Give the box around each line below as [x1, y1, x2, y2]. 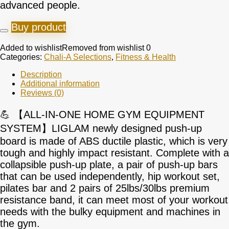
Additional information [20, 79, 100, 88]
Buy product [11, 21, 66, 33]
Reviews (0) [20, 88, 64, 97]
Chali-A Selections [44, 53, 111, 61]
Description [20, 70, 62, 79]
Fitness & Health [116, 53, 176, 61]
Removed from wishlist [62, 43, 144, 52]
